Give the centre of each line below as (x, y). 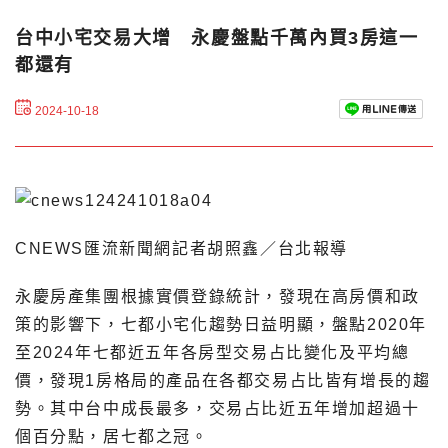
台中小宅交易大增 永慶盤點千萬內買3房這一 (217, 37)
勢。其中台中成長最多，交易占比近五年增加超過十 (217, 408)
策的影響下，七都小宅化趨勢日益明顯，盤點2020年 (221, 324)
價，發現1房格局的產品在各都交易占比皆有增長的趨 (223, 380)
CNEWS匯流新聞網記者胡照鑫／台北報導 (181, 248)
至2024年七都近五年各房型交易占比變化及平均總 (212, 352)
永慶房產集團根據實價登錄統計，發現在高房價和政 (217, 296)
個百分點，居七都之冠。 (112, 436)
